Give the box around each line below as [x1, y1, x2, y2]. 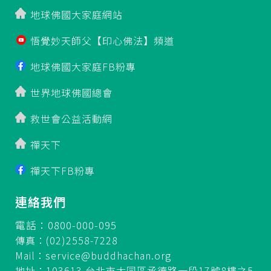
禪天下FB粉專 [30, 163, 95, 178]
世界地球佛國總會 [30, 85, 113, 100]
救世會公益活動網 [30, 111, 113, 126]
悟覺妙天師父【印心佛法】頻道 [30, 33, 174, 48]
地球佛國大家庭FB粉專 [30, 59, 136, 74]
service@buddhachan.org [45, 247, 171, 263]
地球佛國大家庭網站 [30, 7, 123, 22]
